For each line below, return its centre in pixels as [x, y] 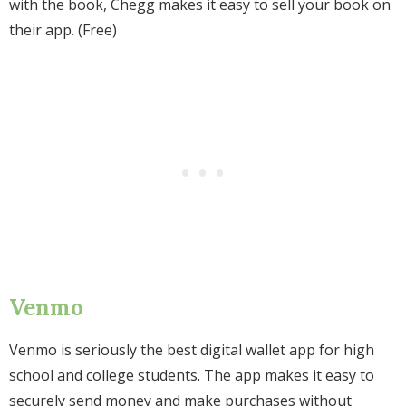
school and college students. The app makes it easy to [192, 376]
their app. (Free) [63, 30]
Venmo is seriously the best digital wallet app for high [192, 350]
